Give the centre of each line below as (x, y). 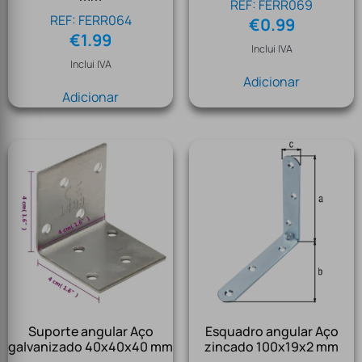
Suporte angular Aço (90, 332)
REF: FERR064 (90, 21)
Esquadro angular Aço (271, 332)
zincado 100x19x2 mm (271, 347)
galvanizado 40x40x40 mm (90, 347)
